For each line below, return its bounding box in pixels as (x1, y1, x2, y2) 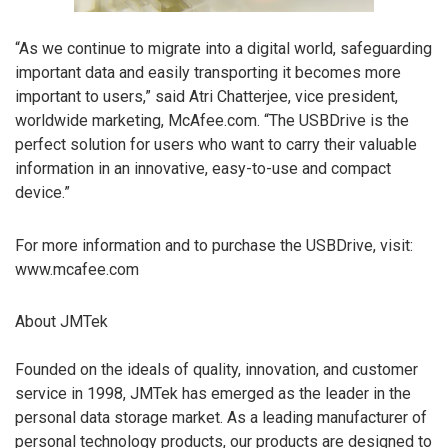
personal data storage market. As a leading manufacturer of (15, 408, 427, 428)
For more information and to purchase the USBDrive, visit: (15, 235, 413, 255)
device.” (15, 182, 70, 202)
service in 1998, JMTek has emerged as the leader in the (15, 384, 411, 404)
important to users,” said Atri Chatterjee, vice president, (15, 86, 398, 106)
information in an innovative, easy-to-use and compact (15, 158, 391, 178)
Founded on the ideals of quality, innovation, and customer (15, 360, 418, 380)
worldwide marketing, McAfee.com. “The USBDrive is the (15, 110, 409, 130)
